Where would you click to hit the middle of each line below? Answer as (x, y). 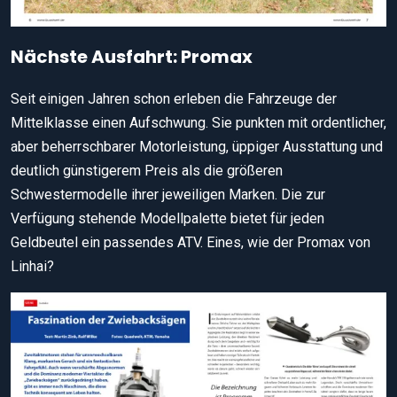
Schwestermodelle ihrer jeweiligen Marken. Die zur (168, 194)
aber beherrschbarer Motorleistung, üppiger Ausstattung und (197, 146)
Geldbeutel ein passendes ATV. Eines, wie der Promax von (191, 242)
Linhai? (32, 266)
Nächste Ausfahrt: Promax (132, 56)
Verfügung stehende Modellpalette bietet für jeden (167, 218)
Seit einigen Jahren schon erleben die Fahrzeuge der (174, 98)
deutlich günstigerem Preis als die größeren (147, 170)
